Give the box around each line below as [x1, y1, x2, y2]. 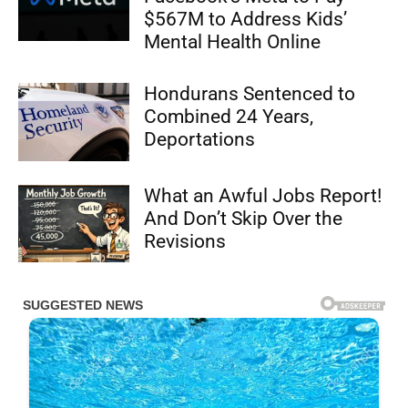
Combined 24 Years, [144, 106, 314, 128]
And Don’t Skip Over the [144, 207, 343, 229]
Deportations [144, 128, 256, 151]
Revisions [144, 229, 227, 252]
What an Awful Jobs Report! [144, 184, 382, 207]
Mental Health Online [144, 31, 321, 54]
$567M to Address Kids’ [144, 8, 348, 31]
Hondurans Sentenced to [144, 83, 356, 106]
